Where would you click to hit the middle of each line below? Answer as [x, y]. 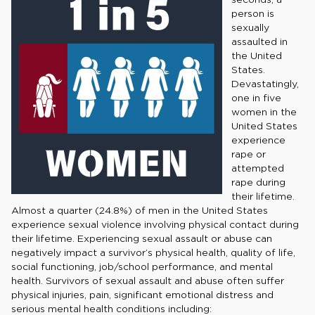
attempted [258, 168]
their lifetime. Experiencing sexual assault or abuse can [142, 239]
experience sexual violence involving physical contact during [155, 225]
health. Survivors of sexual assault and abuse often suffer [148, 281]
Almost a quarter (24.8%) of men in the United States [140, 211]
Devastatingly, [265, 84]
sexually [251, 28]
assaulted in [260, 42]
